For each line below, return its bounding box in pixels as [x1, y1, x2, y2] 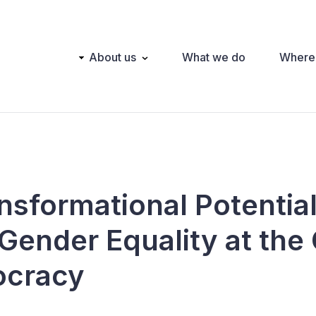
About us [89, 49, 136, 64]
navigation [55, 66, 116, 82]
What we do [182, 49, 245, 64]
